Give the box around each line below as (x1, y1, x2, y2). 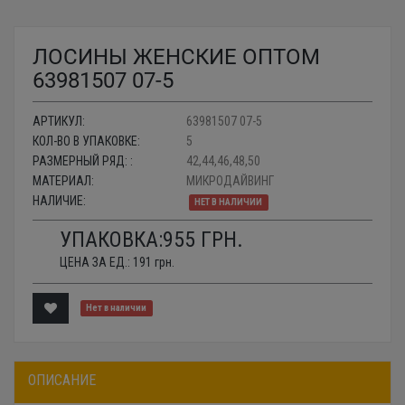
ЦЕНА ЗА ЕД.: (60, 254, 133, 269)
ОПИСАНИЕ (28, 371, 96, 389)
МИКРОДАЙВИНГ (186, 173, 274, 188)
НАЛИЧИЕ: (33, 193, 86, 208)
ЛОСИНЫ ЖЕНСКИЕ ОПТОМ (33, 43, 320, 70)
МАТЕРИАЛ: (33, 173, 94, 188)
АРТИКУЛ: (33, 113, 85, 128)
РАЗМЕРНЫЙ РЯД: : (33, 153, 133, 168)
